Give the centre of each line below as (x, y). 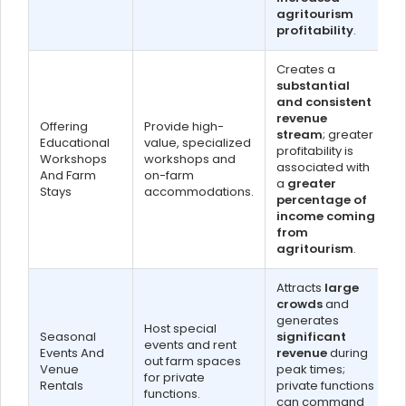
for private (174, 377)
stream (300, 135)
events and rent (190, 345)
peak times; (311, 369)
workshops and (190, 159)
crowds (300, 304)
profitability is (315, 151)
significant (311, 337)
